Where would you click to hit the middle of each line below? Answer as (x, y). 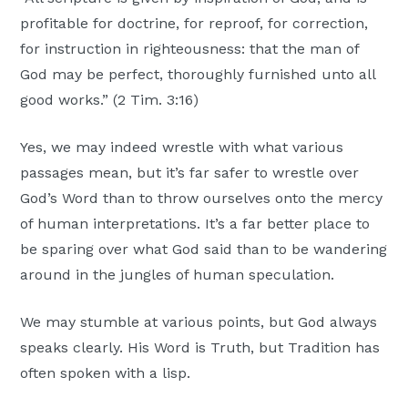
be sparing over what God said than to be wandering (204, 250)
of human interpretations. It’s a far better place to (195, 224)
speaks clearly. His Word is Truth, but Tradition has (200, 348)
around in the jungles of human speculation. (178, 275)
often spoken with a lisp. (106, 373)
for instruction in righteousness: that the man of (190, 49)
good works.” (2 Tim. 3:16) (110, 100)
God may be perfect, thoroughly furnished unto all (198, 75)
